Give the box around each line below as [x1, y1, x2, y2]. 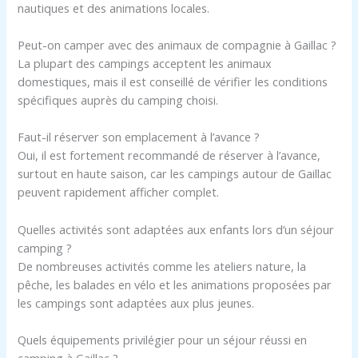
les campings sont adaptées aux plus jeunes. [18, 294, 255, 311]
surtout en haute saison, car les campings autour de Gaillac [18, 165, 332, 182]
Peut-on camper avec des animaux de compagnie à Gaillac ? [18, 37, 337, 54]
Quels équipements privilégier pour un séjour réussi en [18, 332, 308, 348]
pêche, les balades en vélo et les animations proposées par [18, 276, 332, 292]
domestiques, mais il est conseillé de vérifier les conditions [18, 74, 328, 90]
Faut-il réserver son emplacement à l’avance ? [18, 129, 261, 145]
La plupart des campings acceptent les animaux [18, 55, 272, 72]
